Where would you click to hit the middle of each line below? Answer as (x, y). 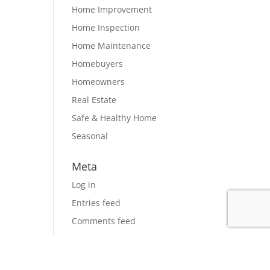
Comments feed (104, 221)
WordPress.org (102, 239)
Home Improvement (112, 9)
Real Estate (94, 100)
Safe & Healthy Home (115, 118)
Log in (84, 185)
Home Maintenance (111, 46)
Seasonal (90, 136)
